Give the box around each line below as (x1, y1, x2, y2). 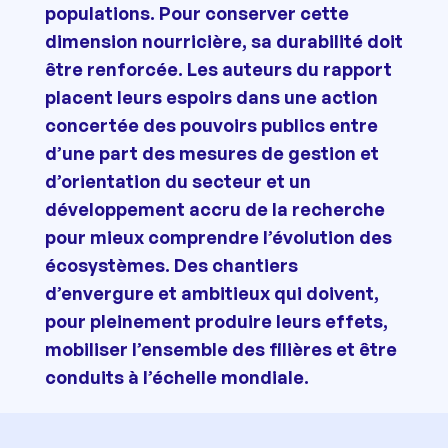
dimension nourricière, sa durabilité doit (44, 29, 403, 52)
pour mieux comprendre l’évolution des (44, 225, 392, 248)
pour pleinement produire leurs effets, (44, 309, 388, 332)
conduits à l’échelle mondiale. (44, 365, 309, 388)
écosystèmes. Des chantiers (44, 253, 298, 276)
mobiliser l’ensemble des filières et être (44, 337, 397, 360)
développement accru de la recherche (44, 197, 385, 220)
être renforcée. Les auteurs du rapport (44, 57, 392, 80)
